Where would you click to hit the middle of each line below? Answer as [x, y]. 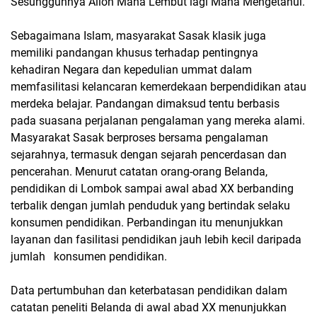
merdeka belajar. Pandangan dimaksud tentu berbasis [145, 104]
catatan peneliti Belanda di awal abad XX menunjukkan [149, 307]
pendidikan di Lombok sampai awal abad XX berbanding [152, 189]
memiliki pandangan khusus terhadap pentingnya [134, 53]
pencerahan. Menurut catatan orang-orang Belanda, [139, 172]
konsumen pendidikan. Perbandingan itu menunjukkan [147, 223]
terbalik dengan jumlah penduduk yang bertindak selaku [150, 206]
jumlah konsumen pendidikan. [89, 257]
